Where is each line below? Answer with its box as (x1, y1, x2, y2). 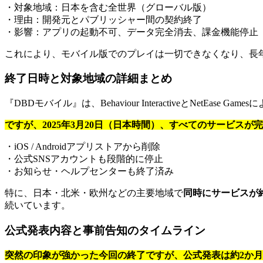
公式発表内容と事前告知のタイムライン (5, 224, 205, 237)
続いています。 (5, 200, 70, 211)
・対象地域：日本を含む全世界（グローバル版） (5, 2, 211, 12)
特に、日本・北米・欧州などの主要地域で (5, 188, 183, 198)
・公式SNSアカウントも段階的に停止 (5, 154, 163, 164)
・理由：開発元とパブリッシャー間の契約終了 (5, 14, 202, 25)
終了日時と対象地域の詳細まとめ (5, 72, 172, 85)
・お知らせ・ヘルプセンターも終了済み (5, 166, 174, 177)
